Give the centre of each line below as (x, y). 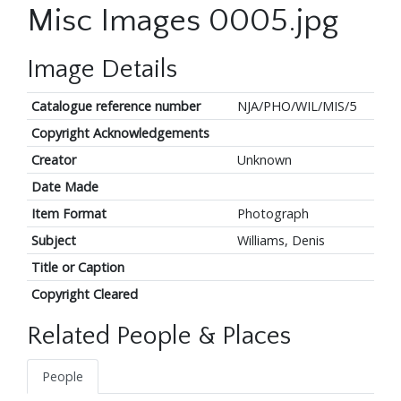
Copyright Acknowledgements (120, 133)
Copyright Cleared (84, 294)
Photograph (273, 214)
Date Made (64, 187)
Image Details (102, 70)
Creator (53, 160)
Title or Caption (77, 268)
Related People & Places (159, 337)
